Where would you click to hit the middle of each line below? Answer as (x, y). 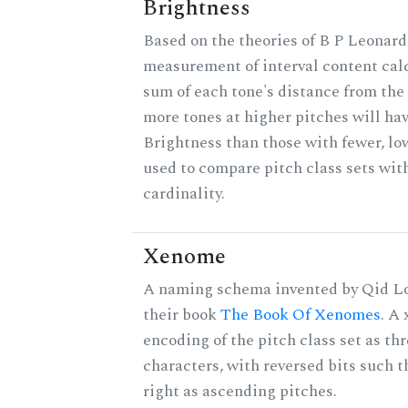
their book (182, 315)
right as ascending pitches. (240, 392)
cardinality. (184, 194)
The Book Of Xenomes (301, 315)
